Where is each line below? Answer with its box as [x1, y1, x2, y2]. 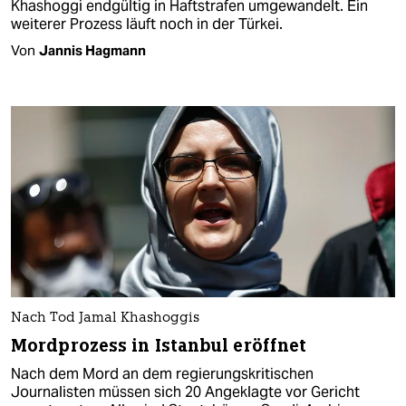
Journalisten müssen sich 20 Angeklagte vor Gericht [11, 382, 360, 402]
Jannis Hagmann [39, 41, 146, 59]
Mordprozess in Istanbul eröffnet [11, 334, 307, 358]
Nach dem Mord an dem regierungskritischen [11, 364, 314, 384]
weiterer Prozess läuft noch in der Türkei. [11, 14, 283, 34]
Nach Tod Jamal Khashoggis [11, 312, 199, 326]
